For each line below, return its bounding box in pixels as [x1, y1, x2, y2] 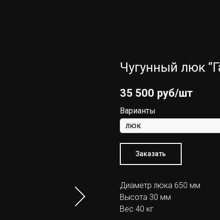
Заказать [136, 149, 166, 158]
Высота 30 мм [120, 192, 171, 202]
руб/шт [157, 86, 193, 99]
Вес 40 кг [120, 204, 154, 214]
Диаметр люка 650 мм [120, 180, 200, 190]
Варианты [120, 106, 156, 115]
